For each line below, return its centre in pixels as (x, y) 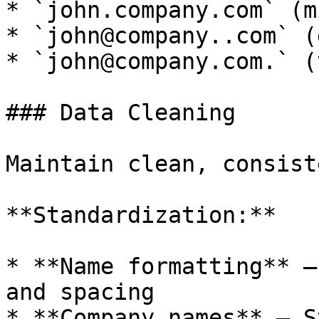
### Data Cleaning (121, 113)
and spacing (80, 292)
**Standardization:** (141, 215)
